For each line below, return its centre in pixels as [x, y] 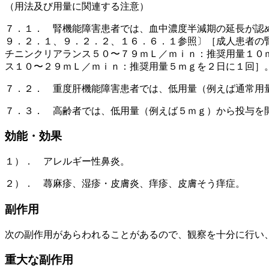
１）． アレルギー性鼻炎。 [67, 162]
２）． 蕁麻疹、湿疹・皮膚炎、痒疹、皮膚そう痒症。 [125, 184]
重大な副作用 [39, 260]
